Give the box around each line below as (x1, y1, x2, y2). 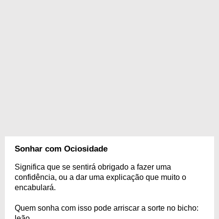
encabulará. (15, 183, 56, 192)
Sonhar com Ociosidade (15, 144, 108, 153)
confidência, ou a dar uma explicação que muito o (15, 173, 186, 181)
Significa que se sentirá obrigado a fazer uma (15, 163, 171, 171)
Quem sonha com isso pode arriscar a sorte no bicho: (15, 204, 198, 212)
